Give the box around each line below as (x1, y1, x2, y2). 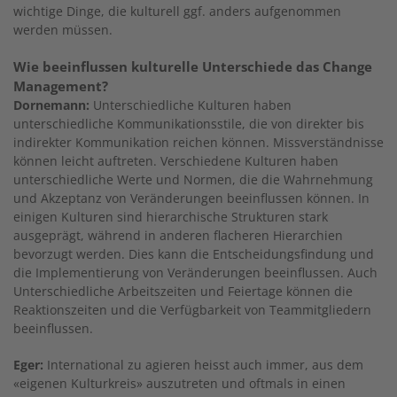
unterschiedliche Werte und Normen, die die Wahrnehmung (13, 170, 373, 188)
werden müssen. (13, 20, 113, 38)
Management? (13, 76, 108, 95)
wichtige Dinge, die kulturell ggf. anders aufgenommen (13, 2, 341, 19)
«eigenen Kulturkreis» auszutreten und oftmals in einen (13, 374, 346, 392)
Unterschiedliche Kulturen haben (90, 96, 292, 113)
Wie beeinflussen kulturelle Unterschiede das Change (13, 57, 372, 75)
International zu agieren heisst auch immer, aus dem (43, 355, 363, 373)
